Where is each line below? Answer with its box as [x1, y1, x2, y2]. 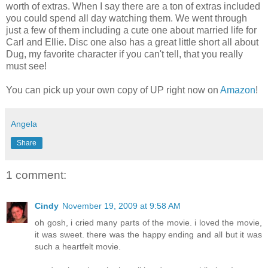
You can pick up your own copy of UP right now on [6, 84, 220, 95]
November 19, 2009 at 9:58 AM [62, 201, 181, 211]
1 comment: [6, 168, 66, 181]
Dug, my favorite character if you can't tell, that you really [6, 48, 243, 59]
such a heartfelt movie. [35, 242, 121, 252]
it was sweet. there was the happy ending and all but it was [35, 230, 262, 240]
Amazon [220, 84, 255, 95]
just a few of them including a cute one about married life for [6, 25, 257, 35]
